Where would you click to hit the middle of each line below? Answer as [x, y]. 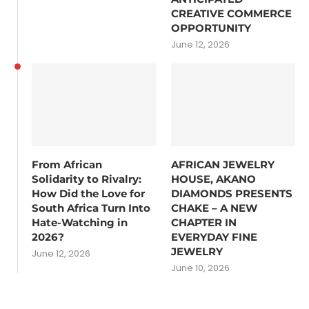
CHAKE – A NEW [215, 208]
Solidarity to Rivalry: [87, 179]
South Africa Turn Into [91, 208]
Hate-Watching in [80, 222]
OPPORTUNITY [211, 28]
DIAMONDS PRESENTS [232, 193]
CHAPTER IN [204, 222]
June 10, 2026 [201, 268]
